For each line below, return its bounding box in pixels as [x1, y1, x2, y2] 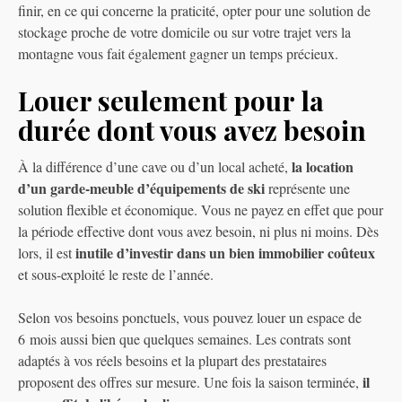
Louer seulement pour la [18, 83, 324, 119]
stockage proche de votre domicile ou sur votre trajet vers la [18, 22, 351, 42]
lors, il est [18, 243, 75, 263]
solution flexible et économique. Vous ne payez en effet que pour [18, 200, 383, 220]
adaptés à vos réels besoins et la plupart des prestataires [18, 351, 327, 371]
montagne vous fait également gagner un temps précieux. [18, 44, 338, 64]
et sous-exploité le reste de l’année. [18, 265, 218, 284]
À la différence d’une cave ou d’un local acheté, [18, 157, 292, 177]
